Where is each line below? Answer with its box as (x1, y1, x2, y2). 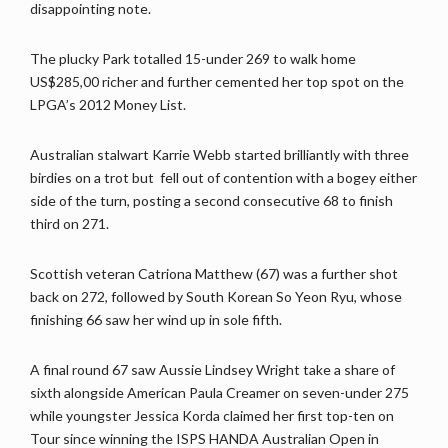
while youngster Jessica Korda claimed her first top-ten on (30, 407, 394, 425)
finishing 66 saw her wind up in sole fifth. (30, 311, 282, 329)
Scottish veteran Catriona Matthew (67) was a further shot (30, 265, 398, 283)
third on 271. (30, 215, 109, 233)
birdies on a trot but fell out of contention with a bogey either (30, 169, 417, 187)
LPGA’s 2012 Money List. (30, 96, 186, 114)
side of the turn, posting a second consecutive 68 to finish (30, 192, 393, 210)
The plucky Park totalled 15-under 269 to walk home (30, 50, 356, 68)
